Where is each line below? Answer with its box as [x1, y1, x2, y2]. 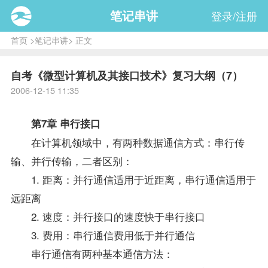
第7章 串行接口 [10, 115, 100, 130]
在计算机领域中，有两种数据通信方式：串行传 [10, 134, 245, 150]
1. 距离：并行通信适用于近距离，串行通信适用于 [10, 171, 256, 187]
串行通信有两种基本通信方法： [10, 245, 173, 261]
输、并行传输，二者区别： [10, 153, 133, 168]
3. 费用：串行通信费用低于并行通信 [10, 227, 195, 242]
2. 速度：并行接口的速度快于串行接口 [10, 208, 205, 224]
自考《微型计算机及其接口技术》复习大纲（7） [10, 68, 243, 84]
